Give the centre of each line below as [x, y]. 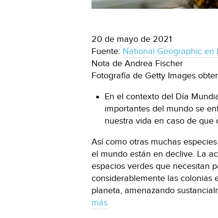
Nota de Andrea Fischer [137, 64]
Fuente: [107, 52]
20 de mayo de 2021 [132, 39]
